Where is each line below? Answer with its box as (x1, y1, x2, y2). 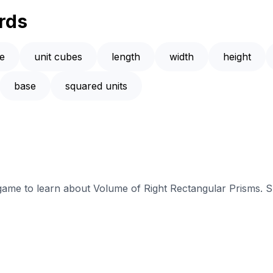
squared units (65, 80, 127, 93)
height (223, 51, 251, 63)
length (112, 51, 140, 63)
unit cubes (34, 51, 82, 63)
